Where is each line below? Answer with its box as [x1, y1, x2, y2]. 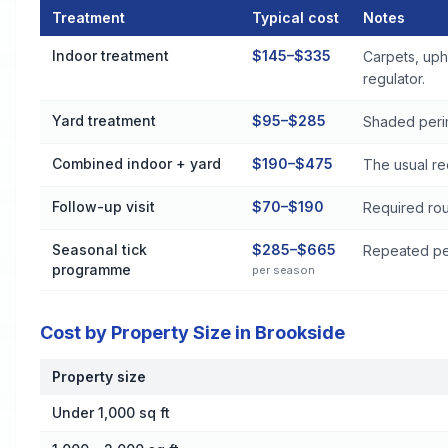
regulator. [363, 70, 425, 87]
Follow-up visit [52, 198, 155, 215]
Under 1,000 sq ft [52, 404, 170, 421]
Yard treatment [52, 112, 156, 129]
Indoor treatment [52, 47, 169, 64]
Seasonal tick [52, 241, 147, 258]
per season [252, 263, 315, 277]
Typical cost [252, 9, 339, 26]
